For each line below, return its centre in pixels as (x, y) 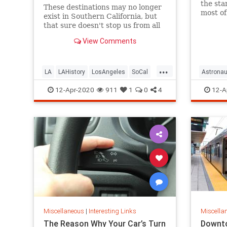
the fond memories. (77, 35)
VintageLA (59, 88)
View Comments (108, 41)
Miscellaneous (64, 211)
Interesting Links (112, 211)
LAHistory (72, 72)
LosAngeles (108, 72)
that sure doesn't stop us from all (102, 26)
